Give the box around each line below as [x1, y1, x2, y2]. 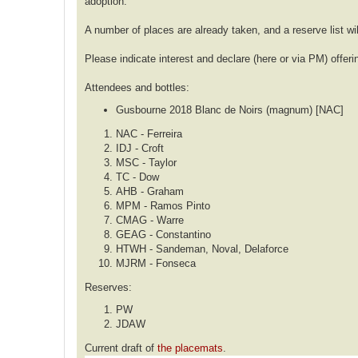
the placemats [157, 341, 223, 354]
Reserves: [85, 280, 132, 293]
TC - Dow [116, 171, 159, 184]
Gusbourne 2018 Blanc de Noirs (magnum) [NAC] [116, 104, 344, 117]
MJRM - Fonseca [116, 257, 196, 270]
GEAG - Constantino [116, 229, 211, 241]
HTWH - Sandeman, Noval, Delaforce [116, 243, 288, 256]
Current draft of [85, 341, 157, 354]
